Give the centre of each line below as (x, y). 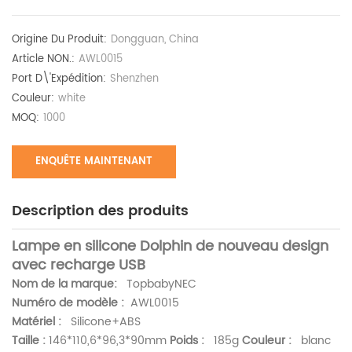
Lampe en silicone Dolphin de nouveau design (170, 247)
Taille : (29, 341)
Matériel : (37, 322)
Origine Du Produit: (59, 40)
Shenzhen (134, 79)
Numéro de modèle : (70, 303)
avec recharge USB (79, 266)
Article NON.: (43, 60)
